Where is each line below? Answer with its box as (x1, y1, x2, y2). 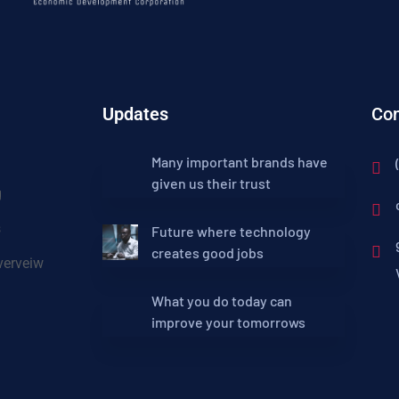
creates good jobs (151, 244, 264, 262)
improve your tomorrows (151, 313, 305, 331)
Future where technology (151, 223, 311, 240)
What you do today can (151, 292, 292, 310)
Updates (102, 103, 168, 126)
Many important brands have (151, 153, 328, 171)
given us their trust (151, 175, 271, 192)
